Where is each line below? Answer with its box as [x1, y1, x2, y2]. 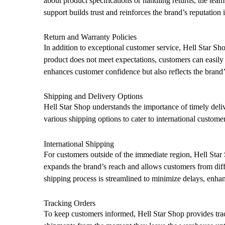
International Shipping [44, 139, 114, 148]
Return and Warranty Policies [44, 33, 137, 42]
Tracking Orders [44, 198, 95, 207]
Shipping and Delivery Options [44, 92, 143, 101]
